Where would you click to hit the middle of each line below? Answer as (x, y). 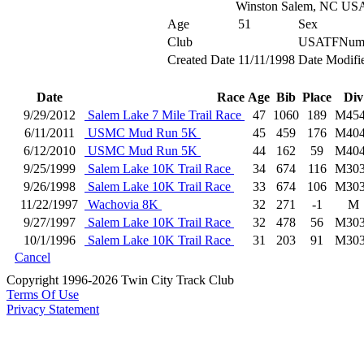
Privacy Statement (53, 309)
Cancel (32, 257)
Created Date (201, 60)
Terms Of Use (43, 295)
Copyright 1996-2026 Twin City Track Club (120, 280)
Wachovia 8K (123, 204)
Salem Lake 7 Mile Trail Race (165, 115)
